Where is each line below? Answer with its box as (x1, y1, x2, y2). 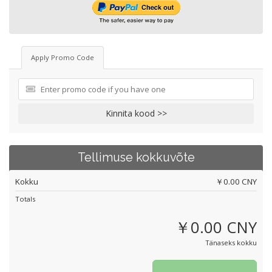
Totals (15, 194, 35, 203)
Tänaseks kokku (205, 238, 257, 247)
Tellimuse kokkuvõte (77, 151, 195, 165)
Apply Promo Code (31, 53, 94, 62)
